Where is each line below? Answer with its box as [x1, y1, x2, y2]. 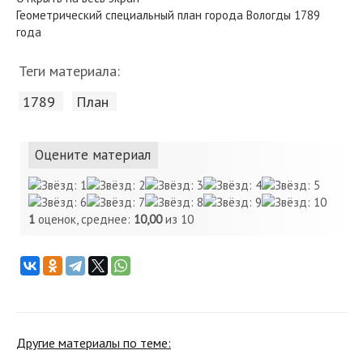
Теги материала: [19, 62, 120, 80]
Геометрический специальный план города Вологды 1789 [16, 7, 320, 23]
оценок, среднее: [35, 211, 134, 227]
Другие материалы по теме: [16, 335, 171, 351]
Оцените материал [35, 146, 151, 164]
